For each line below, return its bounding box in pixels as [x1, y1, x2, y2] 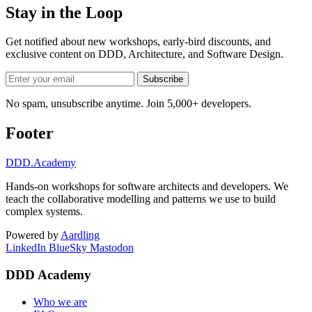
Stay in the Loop [6, 3, 123, 22]
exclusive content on [6, 48, 98, 61]
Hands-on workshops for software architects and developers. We [6, 180, 288, 193]
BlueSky [49, 242, 87, 254]
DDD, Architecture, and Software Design [98, 48, 281, 61]
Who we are [33, 295, 87, 308]
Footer [6, 124, 54, 143]
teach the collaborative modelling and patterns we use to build [6, 193, 276, 205]
